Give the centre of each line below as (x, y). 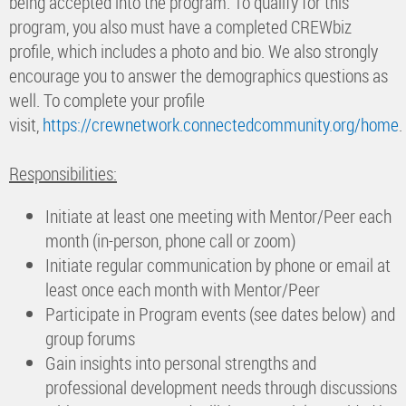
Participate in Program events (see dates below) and (220, 314)
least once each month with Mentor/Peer (183, 289)
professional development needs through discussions (221, 387)
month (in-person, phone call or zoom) (171, 240)
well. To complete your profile (107, 100)
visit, (26, 124)
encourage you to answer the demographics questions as (198, 75)
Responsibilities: (63, 173)
